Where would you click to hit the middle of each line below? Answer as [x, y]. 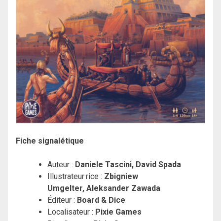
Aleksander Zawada [123, 188]
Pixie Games [118, 212]
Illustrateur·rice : [76, 176]
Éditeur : [61, 200]
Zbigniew [121, 176]
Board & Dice [100, 200]
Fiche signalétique [50, 141]
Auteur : [61, 164]
